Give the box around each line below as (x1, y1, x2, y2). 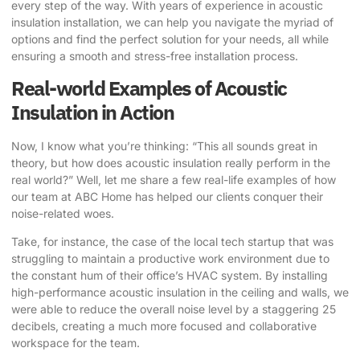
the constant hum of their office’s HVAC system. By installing (11, 268, 328, 283)
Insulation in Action (11, 98, 174, 125)
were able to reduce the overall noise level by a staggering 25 (11, 302, 336, 317)
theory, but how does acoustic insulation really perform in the (11, 155, 330, 170)
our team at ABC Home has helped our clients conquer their (11, 189, 323, 203)
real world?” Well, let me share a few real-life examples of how (11, 172, 336, 186)
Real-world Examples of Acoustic (11, 74, 287, 101)
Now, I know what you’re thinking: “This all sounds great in (11, 138, 317, 153)
